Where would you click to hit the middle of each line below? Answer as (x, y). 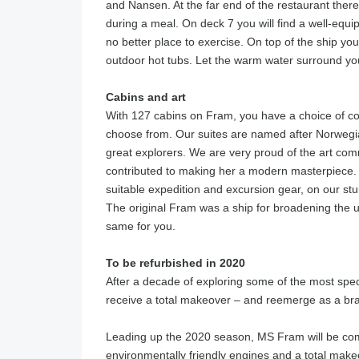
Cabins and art (146, 97)
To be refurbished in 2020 (175, 263)
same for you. (141, 226)
